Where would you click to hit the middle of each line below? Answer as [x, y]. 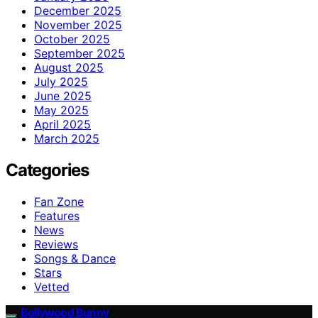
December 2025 [78, 10]
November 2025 [78, 24]
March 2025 [67, 138]
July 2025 [61, 81]
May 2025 [61, 110]
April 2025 [62, 124]
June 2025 [63, 95]
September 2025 [79, 53]
